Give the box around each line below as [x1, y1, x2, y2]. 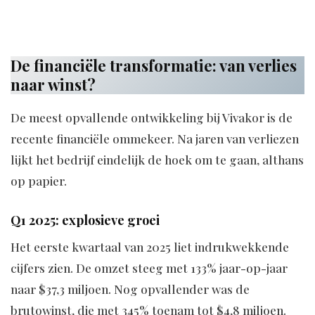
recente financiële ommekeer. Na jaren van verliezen [11, 130, 299, 146]
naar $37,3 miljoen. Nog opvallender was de [11, 281, 250, 297]
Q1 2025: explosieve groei [11, 211, 160, 229]
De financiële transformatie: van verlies [11, 55, 297, 77]
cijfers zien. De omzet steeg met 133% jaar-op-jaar [11, 259, 288, 276]
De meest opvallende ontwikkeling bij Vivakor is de [11, 109, 292, 125]
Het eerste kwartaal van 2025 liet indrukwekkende [11, 238, 289, 255]
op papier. [11, 172, 67, 188]
